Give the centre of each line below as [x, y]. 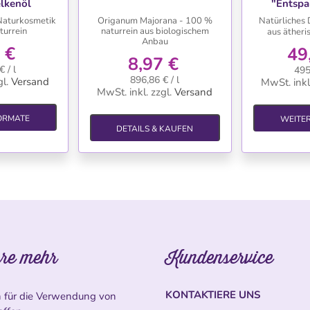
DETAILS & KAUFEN [155, 128]
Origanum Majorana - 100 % [155, 20]
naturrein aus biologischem [155, 31]
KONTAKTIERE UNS [213, 294]
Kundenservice [219, 257]
